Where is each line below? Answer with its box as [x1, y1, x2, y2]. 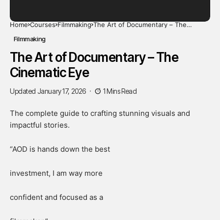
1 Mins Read [103, 86, 137, 95]
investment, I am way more [10, 168, 103, 178]
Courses [30, 20, 55, 28]
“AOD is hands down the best [10, 144, 110, 154]
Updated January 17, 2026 [10, 86, 86, 95]
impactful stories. [10, 120, 70, 130]
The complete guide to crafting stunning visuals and [10, 108, 190, 118]
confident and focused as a [10, 192, 103, 202]
